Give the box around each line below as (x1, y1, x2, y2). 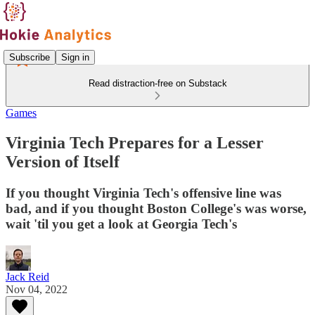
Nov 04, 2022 (6, 283, 67, 295)
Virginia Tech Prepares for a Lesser (6, 133, 264, 152)
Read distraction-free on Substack (88, 78, 227, 89)
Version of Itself (6, 152, 120, 171)
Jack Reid (6, 270, 49, 283)
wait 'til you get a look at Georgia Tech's (6, 216, 237, 231)
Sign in (61, 51, 89, 63)
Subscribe (9, 51, 50, 63)
